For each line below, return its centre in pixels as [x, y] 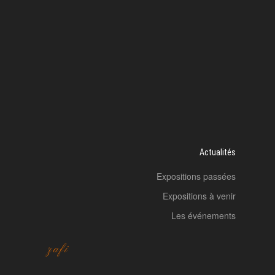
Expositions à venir [199, 196]
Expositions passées [196, 176]
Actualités [218, 153]
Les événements [203, 216]
